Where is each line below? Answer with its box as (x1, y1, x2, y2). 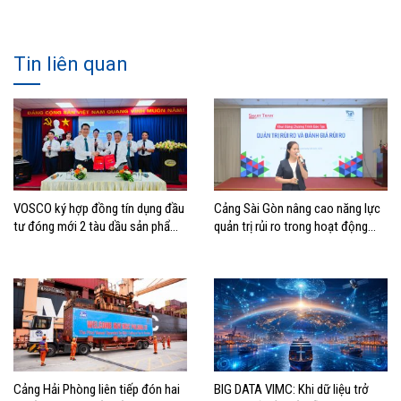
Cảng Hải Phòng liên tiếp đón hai (13, 380, 180, 397)
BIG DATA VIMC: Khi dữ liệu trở (214, 380, 369, 397)
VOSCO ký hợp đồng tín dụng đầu (13, 200, 184, 218)
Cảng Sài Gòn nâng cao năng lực (214, 200, 380, 218)
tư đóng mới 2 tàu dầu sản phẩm (13, 218, 180, 235)
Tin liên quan (13, 53, 128, 75)
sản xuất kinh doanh (214, 236, 318, 253)
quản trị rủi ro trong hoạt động (214, 218, 368, 235)
